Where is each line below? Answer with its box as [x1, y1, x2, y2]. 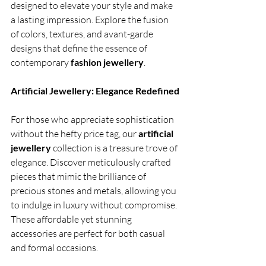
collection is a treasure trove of [53, 142, 179, 154]
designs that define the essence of [11, 42, 149, 55]
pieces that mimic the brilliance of [11, 170, 148, 183]
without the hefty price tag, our [11, 128, 138, 140]
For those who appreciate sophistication [11, 113, 176, 126]
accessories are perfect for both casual [11, 227, 167, 240]
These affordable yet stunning [11, 213, 134, 226]
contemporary [11, 56, 71, 69]
